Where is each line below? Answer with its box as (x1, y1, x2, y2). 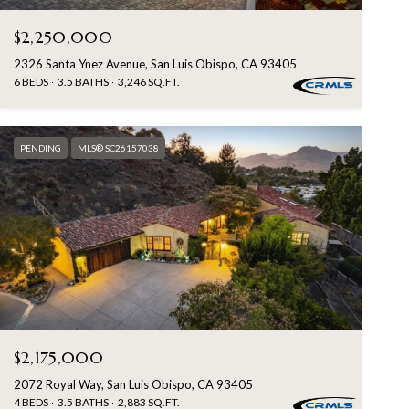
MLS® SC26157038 (77, 142, 159, 154)
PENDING (19, 142, 61, 154)
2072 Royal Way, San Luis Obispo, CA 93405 (13, 376, 253, 392)
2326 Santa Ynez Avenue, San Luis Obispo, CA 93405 (13, 57, 297, 72)
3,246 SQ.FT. (117, 75, 180, 89)
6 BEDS (13, 75, 48, 89)
